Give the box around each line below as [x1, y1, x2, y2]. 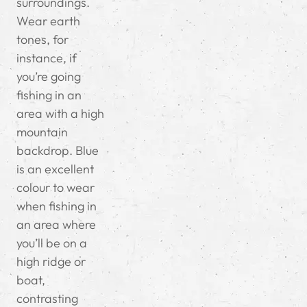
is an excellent [16, 161, 94, 177]
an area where [16, 217, 96, 233]
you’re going [16, 69, 81, 85]
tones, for [16, 32, 69, 48]
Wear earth [16, 13, 80, 29]
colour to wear [16, 180, 95, 196]
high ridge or [16, 254, 86, 270]
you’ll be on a [16, 235, 87, 251]
